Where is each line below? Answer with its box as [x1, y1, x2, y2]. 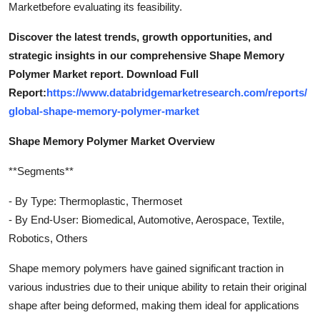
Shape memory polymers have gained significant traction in [9, 261, 284, 274]
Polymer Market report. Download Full [9, 67, 199, 80]
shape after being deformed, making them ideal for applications [9, 299, 299, 311]
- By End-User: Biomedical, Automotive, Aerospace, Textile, [9, 213, 284, 226]
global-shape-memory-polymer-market [9, 104, 199, 117]
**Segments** [9, 164, 74, 177]
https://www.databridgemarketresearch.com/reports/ [46, 86, 307, 99]
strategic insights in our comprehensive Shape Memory [9, 49, 284, 61]
